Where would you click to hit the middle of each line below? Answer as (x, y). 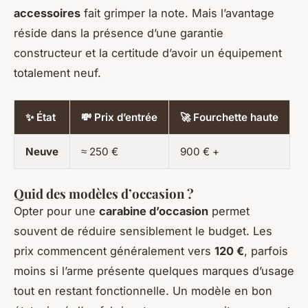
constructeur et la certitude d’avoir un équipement (148, 53)
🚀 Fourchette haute (229, 118)
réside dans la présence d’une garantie (119, 33)
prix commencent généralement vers (114, 251)
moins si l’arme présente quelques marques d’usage (154, 271)
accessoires (47, 13)
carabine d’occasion (154, 211)
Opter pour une (56, 211)
